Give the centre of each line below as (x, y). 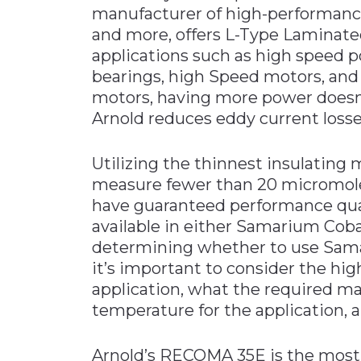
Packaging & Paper (85, 105)
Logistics (50, 253)
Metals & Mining (74, 78)
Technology (62, 211)
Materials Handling (83, 25)
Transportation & (77, 238)
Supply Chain (66, 185)
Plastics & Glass (71, 131)
